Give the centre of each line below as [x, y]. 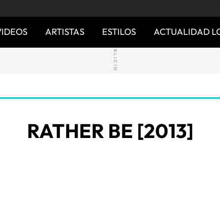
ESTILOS [119, 32]
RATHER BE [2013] [110, 131]
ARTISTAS [65, 32]
